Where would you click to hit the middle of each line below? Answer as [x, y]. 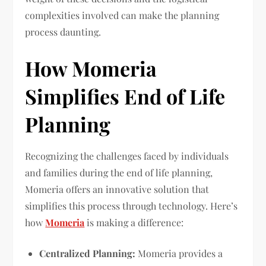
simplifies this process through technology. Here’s [132, 206]
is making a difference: [134, 223]
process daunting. [63, 32]
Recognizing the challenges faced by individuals [127, 156]
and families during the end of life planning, [119, 173]
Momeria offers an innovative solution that [117, 189]
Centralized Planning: [88, 254]
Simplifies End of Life [125, 96]
